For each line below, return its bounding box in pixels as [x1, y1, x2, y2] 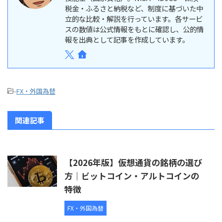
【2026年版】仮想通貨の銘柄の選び [64, 156, 202, 168]
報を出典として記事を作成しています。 [65, 34, 189, 45]
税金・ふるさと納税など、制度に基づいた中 [65, 2, 203, 13]
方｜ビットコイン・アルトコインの [64, 169, 199, 182]
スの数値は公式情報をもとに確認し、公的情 [65, 23, 204, 34]
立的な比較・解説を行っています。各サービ [65, 13, 203, 24]
